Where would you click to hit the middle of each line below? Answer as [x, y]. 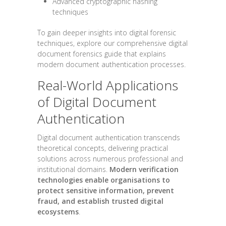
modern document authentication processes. [111, 65]
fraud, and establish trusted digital [100, 201]
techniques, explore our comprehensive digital [112, 43]
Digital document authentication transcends [109, 138]
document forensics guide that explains [102, 54]
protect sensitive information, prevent [106, 191]
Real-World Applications [108, 86]
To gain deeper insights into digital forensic [107, 33]
